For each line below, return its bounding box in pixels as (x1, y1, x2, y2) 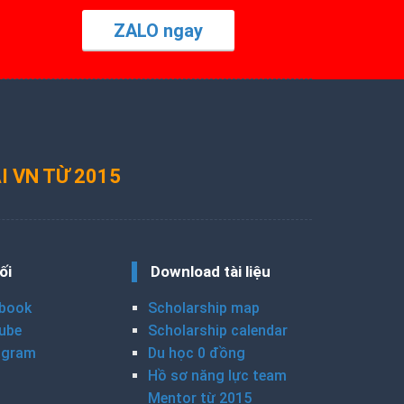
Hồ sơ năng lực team (148, 367, 287, 385)
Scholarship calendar (148, 322, 288, 340)
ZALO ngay (113, 20, 203, 42)
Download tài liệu (151, 262, 271, 281)
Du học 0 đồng (148, 344, 245, 363)
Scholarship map (148, 299, 260, 317)
